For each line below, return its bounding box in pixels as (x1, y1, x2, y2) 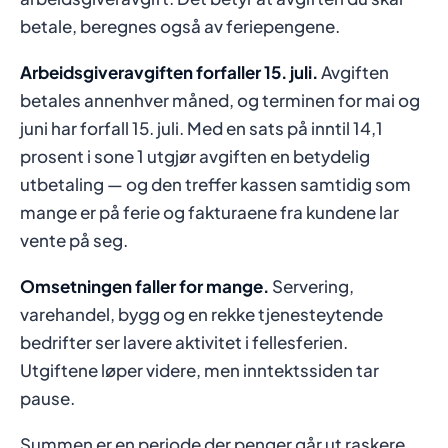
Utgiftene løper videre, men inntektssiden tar (20, 359, 379, 381)
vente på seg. (20, 229, 128, 251)
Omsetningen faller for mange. (20, 275, 269, 297)
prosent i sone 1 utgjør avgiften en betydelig (20, 145, 370, 167)
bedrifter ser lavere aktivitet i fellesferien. (20, 331, 348, 353)
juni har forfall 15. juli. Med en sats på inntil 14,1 (20, 117, 383, 139)
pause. (20, 387, 75, 409)
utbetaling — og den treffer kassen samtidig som (20, 173, 411, 195)
